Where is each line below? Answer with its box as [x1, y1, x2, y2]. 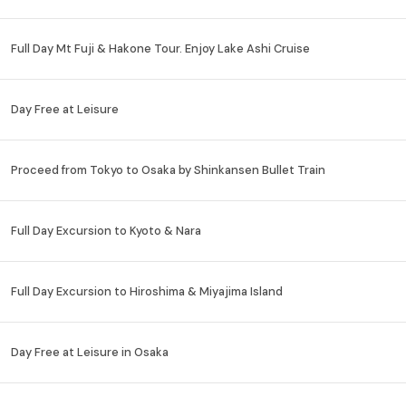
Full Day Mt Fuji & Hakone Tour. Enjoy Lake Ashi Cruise [11, 41, 311, 57]
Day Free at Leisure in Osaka [11, 344, 169, 361]
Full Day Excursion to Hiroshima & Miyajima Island [11, 284, 284, 300]
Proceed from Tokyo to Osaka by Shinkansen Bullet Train [11, 162, 326, 179]
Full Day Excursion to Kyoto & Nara [11, 223, 202, 239]
